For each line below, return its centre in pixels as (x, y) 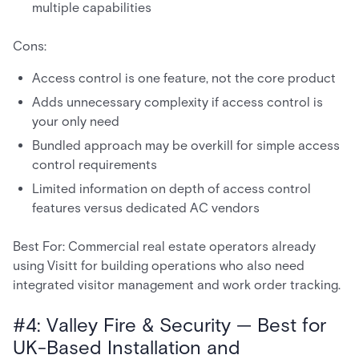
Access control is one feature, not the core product (184, 79)
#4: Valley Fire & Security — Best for (169, 325)
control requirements (95, 165)
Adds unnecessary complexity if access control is (177, 103)
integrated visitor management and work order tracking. (177, 285)
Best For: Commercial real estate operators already (164, 247)
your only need (76, 122)
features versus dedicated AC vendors (146, 208)
